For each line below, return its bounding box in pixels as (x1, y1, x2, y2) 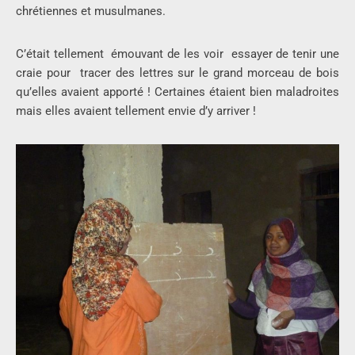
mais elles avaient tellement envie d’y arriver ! (16, 104, 256, 119)
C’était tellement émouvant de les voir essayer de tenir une (16, 47, 339, 62)
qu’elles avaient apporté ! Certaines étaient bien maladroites (16, 85, 339, 100)
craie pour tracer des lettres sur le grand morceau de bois (16, 66, 339, 81)
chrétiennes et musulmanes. (16, 4, 166, 19)
